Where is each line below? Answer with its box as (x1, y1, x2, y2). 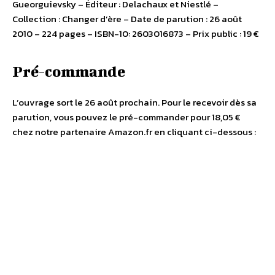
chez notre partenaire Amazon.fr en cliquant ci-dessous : (12, 125, 256, 139)
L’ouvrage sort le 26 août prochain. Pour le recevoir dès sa (12, 95, 257, 110)
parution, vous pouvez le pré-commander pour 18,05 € (12, 110, 241, 125)
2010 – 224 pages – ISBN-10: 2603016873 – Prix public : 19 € (12, 26, 259, 41)
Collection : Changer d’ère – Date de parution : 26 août (12, 12, 242, 26)
